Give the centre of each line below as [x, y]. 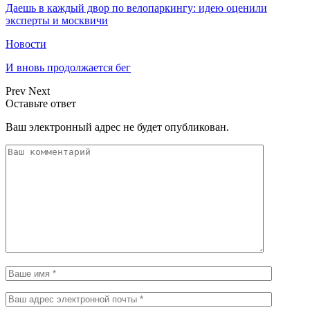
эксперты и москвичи [57, 20]
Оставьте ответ [41, 103]
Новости [26, 44]
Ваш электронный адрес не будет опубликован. [117, 127]
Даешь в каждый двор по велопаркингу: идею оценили [136, 8]
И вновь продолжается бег [68, 67]
